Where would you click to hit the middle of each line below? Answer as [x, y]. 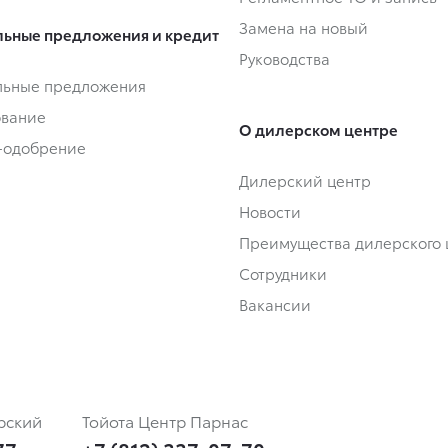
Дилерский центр [305, 180]
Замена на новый [303, 27]
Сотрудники [283, 273]
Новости [270, 211]
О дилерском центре [318, 129]
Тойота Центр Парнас [165, 421]
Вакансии [275, 304]
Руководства [284, 58]
